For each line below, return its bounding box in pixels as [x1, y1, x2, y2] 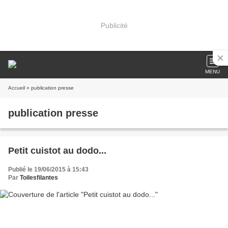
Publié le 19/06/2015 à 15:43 [8, 166, 89, 173]
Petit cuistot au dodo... [8, 146, 106, 156]
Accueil [8, 85, 25, 91]
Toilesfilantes [20, 174, 58, 181]
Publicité [100, 21, 128, 30]
